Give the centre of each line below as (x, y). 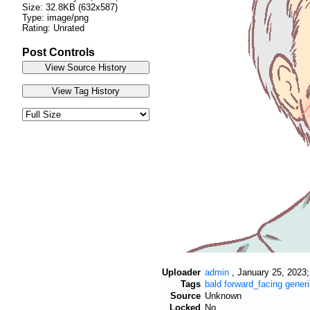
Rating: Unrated (53, 28)
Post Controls (58, 52)
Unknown (223, 295)
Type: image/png (55, 17)
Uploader (181, 272)
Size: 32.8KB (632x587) (70, 7)
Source (185, 295)
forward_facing (253, 284)
